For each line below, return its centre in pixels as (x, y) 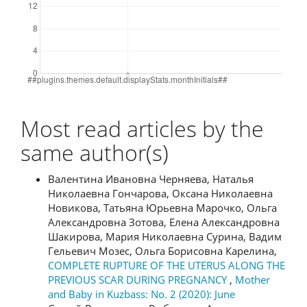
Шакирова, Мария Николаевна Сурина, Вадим (165, 236)
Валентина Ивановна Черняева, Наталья (151, 179)
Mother (253, 279)
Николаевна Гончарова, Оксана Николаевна (160, 193)
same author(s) (95, 152)
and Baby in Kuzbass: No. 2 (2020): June (142, 294)
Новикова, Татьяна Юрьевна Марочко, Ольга (162, 207)
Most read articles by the (142, 128)
